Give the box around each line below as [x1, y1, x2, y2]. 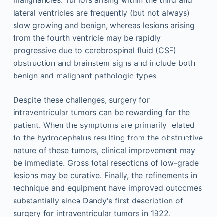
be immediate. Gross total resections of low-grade [13, 158, 199, 168]
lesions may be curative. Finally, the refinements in [13, 170, 197, 180]
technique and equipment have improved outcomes [13, 183, 202, 193]
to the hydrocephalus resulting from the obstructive [13, 133, 203, 142]
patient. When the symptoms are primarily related [13, 120, 195, 130]
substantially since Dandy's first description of [13, 196, 183, 205]
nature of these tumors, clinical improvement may [13, 145, 195, 155]
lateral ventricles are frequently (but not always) [13, 8, 190, 17]
